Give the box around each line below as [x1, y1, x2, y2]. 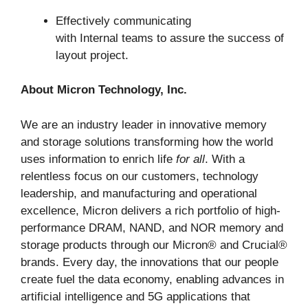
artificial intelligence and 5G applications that [21, 289, 250, 303]
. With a [205, 152, 245, 166]
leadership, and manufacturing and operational [21, 186, 257, 200]
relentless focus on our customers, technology [21, 169, 258, 183]
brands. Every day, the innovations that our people [21, 255, 278, 269]
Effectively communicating [56, 14, 191, 27]
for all [176, 152, 205, 166]
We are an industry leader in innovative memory [21, 118, 267, 131]
